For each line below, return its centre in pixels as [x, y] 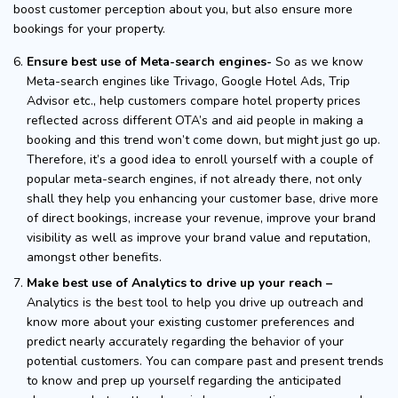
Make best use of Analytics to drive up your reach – [179, 283]
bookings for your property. [89, 28]
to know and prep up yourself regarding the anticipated [184, 380]
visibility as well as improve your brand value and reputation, [199, 237]
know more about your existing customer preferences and [191, 322]
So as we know [319, 61]
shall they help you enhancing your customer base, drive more [203, 198]
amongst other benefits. [94, 257]
